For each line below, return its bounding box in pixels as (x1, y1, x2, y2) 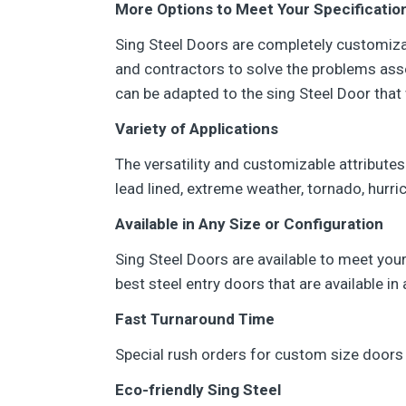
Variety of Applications (115, 120, 278, 138)
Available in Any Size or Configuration (115, 215, 383, 233)
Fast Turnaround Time (115, 310, 275, 328)
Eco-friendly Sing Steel (115, 381, 281, 399)
